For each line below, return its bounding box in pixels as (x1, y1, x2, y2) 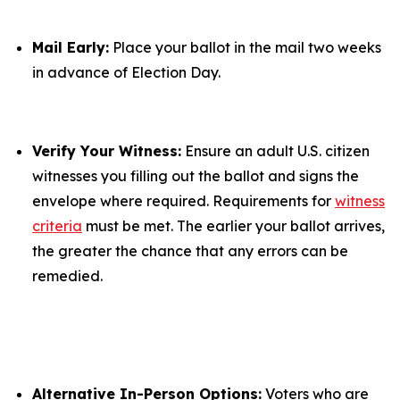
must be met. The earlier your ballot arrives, (82, 217, 385, 235)
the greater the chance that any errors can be (32, 242, 348, 260)
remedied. (32, 267, 110, 285)
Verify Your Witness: (32, 142, 181, 160)
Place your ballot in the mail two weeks (109, 38, 381, 56)
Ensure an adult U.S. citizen (181, 142, 370, 160)
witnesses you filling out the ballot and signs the (32, 167, 359, 185)
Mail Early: (32, 38, 109, 56)
